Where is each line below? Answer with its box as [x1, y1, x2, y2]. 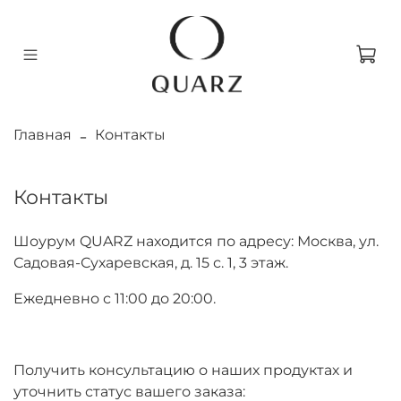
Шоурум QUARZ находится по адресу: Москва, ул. [13, 233, 379, 251]
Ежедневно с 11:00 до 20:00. [13, 290, 216, 308]
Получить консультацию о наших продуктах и [13, 362, 353, 380]
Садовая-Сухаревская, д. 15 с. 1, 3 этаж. [13, 254, 288, 272]
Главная [13, 126, 72, 144]
